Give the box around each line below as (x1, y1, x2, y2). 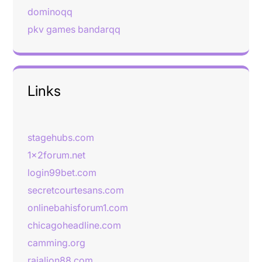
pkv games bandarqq (27, 23, 120, 35)
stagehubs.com (27, 132, 94, 143)
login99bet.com (27, 167, 96, 178)
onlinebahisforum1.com (27, 202, 128, 213)
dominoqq (27, 6, 73, 18)
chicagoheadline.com (27, 219, 121, 231)
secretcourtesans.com (27, 184, 124, 196)
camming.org (27, 237, 85, 249)
